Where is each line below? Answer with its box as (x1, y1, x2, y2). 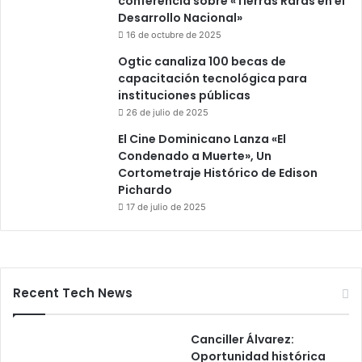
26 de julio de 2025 (126, 107, 208, 119)
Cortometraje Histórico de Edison (118, 165, 318, 182)
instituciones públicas (118, 87, 250, 104)
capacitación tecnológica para (118, 70, 307, 87)
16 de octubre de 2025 (126, 29, 221, 41)
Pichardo (118, 182, 172, 199)
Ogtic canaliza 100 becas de (118, 53, 286, 70)
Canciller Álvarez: (191, 331, 295, 348)
